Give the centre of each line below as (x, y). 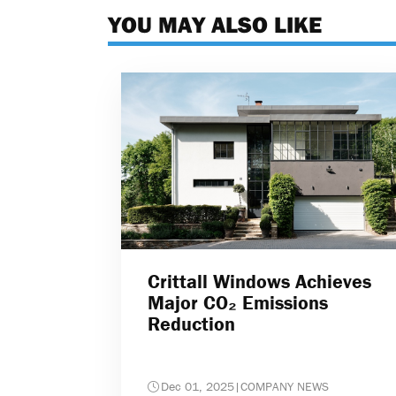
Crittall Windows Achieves (259, 281)
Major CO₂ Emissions (238, 302)
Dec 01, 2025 (198, 386)
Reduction (191, 324)
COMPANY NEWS (285, 386)
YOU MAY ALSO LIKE (215, 25)
